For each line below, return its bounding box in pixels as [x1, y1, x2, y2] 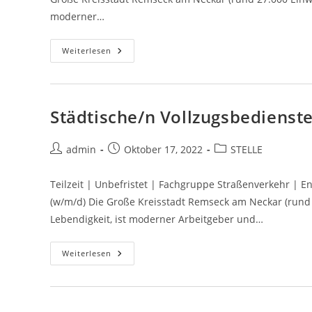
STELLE [231, 143, 263, 156]
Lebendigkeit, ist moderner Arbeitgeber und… [50, 212, 263, 226]
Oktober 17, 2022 [124, 143, 203, 156]
